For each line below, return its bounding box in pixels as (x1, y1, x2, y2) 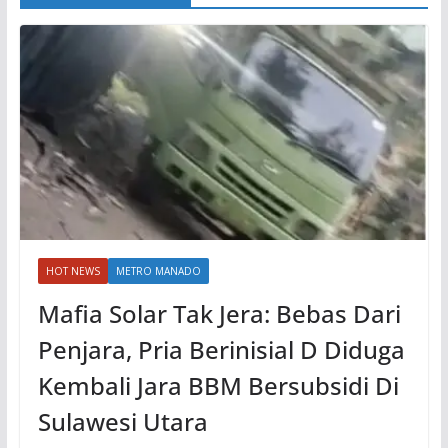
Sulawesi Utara (37, 405, 208, 439)
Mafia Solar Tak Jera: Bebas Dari (37, 297, 401, 331)
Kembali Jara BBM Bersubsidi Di (37, 369, 399, 403)
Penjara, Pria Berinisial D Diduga (37, 333, 405, 367)
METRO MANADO (115, 264, 201, 279)
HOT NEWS (45, 264, 100, 279)
